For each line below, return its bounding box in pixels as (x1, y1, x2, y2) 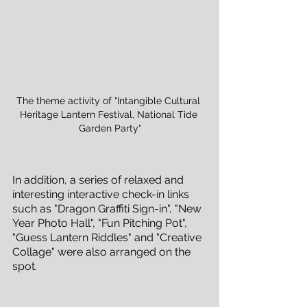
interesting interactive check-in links (12, 187, 192, 201)
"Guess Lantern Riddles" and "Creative (12, 230, 204, 244)
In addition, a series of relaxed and (12, 173, 186, 186)
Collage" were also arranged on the (12, 245, 193, 258)
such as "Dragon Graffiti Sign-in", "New (12, 201, 204, 215)
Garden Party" (78, 122, 141, 134)
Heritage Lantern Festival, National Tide (19, 108, 200, 120)
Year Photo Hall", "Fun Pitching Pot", (12, 216, 190, 230)
